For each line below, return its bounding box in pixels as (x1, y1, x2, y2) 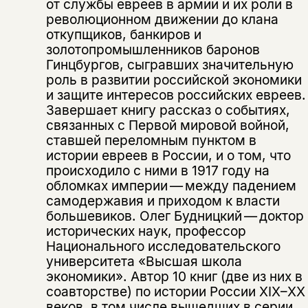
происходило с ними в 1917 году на (45, 162, 269, 179)
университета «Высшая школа (45, 253, 242, 270)
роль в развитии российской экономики (45, 71, 302, 89)
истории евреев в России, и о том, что (45, 147, 291, 164)
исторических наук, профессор (45, 223, 246, 240)
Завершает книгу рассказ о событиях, (45, 102, 290, 119)
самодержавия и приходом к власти (45, 192, 280, 210)
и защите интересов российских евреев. (45, 87, 306, 104)
